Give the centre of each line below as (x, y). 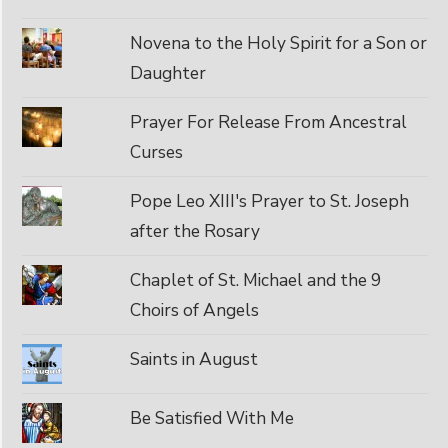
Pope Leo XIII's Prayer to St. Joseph (269, 200)
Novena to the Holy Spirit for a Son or (278, 42)
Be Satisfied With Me (211, 417)
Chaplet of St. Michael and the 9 (255, 279)
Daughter (167, 72)
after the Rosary (194, 230)
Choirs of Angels (194, 309)
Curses (156, 151)
